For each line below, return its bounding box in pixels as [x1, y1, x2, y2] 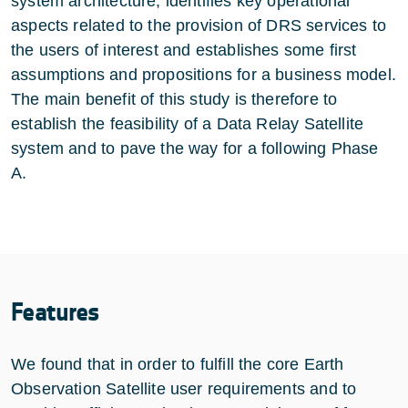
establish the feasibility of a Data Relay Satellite [11, 114, 364, 133]
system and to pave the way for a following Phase [11, 138, 379, 158]
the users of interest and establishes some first [11, 40, 357, 59]
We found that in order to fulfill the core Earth [11, 354, 344, 373]
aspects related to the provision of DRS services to [11, 15, 387, 35]
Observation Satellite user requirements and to [11, 379, 357, 398]
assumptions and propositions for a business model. [11, 65, 396, 84]
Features [11, 296, 100, 328]
